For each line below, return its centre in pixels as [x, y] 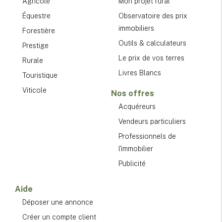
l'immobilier [136, 148]
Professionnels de [147, 136]
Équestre [36, 16]
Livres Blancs [140, 73]
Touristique [40, 75]
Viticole [34, 90]
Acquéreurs [137, 106]
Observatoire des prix [153, 16]
